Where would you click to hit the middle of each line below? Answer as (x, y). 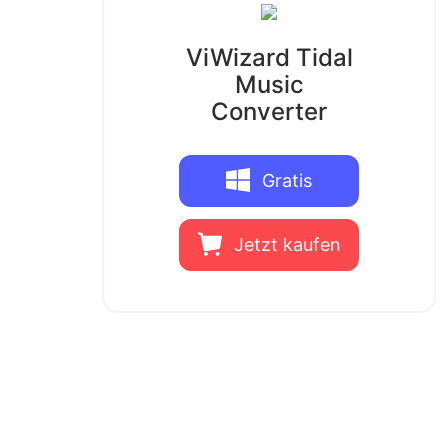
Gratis (287, 180)
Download (269, 228)
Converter (269, 111)
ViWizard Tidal (269, 57)
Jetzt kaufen (287, 244)
